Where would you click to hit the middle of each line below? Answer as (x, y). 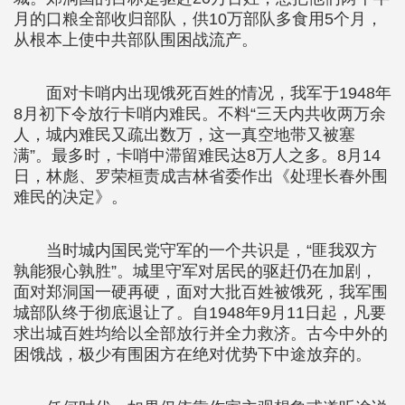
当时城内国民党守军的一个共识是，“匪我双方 (212, 250)
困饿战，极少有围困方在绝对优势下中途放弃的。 (193, 354)
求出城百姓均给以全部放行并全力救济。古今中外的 (201, 334)
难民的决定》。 (71, 197)
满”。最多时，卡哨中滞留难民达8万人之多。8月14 (197, 155)
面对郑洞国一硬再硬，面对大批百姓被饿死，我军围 (201, 292)
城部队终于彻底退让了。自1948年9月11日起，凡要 (200, 313)
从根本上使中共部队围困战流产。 (136, 40)
